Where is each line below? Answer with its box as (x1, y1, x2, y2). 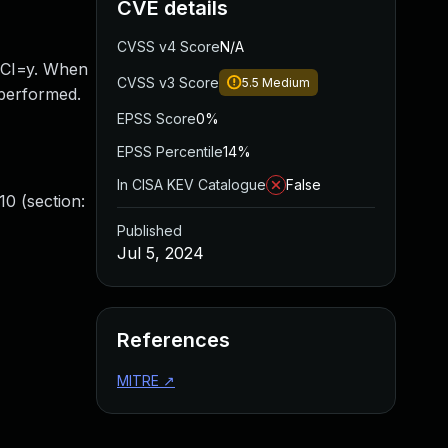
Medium (262, 75, 310, 90)
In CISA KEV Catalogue (117, 176, 266, 193)
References (117, 328, 230, 352)
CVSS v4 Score (117, 38, 220, 55)
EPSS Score (117, 110, 196, 127)
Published (117, 222, 182, 239)
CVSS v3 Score (117, 74, 219, 91)
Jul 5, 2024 (117, 243, 204, 263)
